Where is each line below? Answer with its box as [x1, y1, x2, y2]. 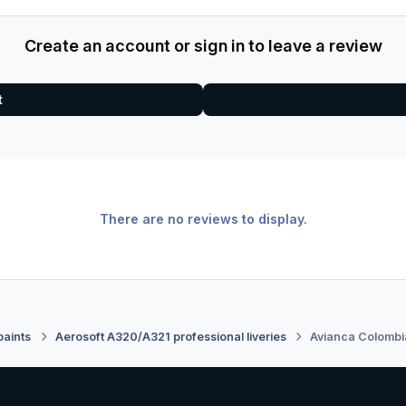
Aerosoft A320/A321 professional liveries [54, 329, 286, 343]
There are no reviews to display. [99, 211, 307, 227]
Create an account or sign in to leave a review [24, 35, 382, 56]
